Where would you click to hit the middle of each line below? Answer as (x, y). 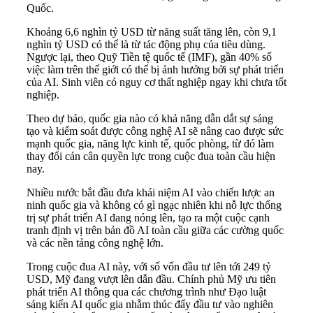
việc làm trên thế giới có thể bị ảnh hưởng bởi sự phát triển (155, 70)
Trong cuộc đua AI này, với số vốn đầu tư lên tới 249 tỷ (149, 267)
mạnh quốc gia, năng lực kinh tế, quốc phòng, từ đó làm (150, 144)
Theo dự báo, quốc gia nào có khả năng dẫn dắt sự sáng (150, 119)
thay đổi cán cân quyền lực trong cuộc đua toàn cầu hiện (151, 156)
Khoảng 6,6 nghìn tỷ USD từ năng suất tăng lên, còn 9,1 (152, 32)
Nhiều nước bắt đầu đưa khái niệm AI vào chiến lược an (151, 193)
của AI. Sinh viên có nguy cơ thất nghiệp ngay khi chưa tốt (156, 82)
